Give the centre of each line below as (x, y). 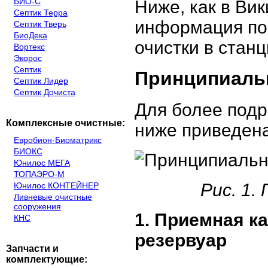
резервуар (181, 240)
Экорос (28, 58)
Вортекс (29, 47)
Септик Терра (40, 13)
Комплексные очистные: (65, 123)
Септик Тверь (40, 24)
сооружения (37, 206)
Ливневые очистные (53, 197)
